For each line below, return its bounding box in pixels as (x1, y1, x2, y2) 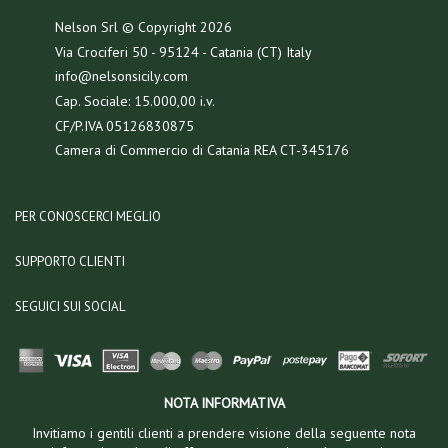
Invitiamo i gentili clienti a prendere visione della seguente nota (32, 424, 416, 443)
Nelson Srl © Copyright (55, 18, 201, 37)
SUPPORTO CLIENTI (15, 252, 125, 270)
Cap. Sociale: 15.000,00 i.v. (55, 92, 216, 111)
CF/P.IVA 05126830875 (55, 116, 195, 135)
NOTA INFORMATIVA (163, 393, 285, 412)
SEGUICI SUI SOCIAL (15, 297, 126, 315)
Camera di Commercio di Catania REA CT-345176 (55, 141, 350, 160)
